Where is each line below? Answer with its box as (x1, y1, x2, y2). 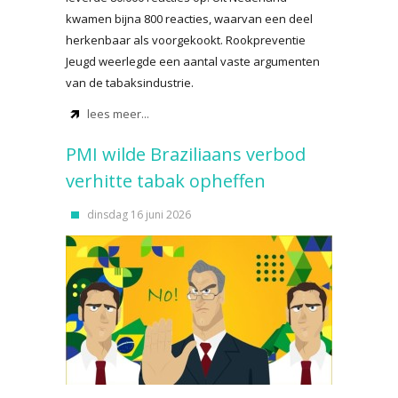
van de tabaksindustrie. (66, 75, 194, 91)
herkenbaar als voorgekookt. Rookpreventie (66, 32, 306, 48)
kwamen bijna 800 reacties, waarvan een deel (66, 11, 313, 27)
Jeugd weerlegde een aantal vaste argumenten (66, 53, 320, 69)
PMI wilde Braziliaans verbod (66, 142, 306, 166)
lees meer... (87, 106, 149, 122)
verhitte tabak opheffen (66, 169, 266, 193)
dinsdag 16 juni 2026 (87, 207, 191, 222)
